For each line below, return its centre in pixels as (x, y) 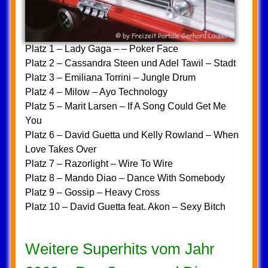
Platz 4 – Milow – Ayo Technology (96, 92)
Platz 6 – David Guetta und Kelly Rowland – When (132, 135)
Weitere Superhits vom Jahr (120, 249)
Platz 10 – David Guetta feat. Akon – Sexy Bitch (125, 207)
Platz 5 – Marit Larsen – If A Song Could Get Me (125, 106)
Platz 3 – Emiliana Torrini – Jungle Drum (110, 77)
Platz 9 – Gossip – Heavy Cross (92, 192)
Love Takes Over (60, 149)
